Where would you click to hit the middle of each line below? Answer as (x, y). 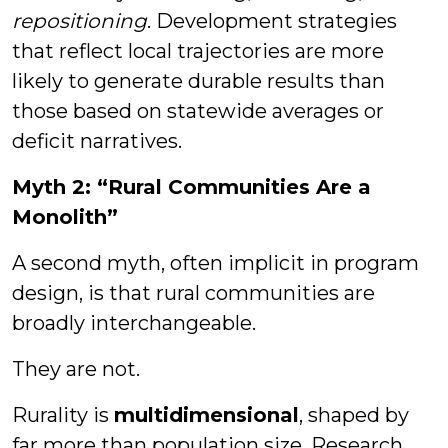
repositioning (79, 21)
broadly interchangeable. (134, 323)
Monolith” (65, 217)
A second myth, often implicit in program (215, 263)
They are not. (76, 369)
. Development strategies (272, 21)
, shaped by (354, 415)
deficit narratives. (97, 141)
